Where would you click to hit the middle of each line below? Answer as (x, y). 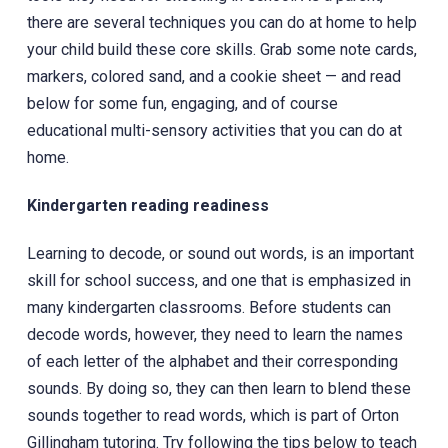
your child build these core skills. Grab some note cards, (221, 49)
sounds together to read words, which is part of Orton (212, 415)
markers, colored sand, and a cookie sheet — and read (213, 76)
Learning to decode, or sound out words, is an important (220, 253)
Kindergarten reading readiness (147, 205)
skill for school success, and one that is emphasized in (218, 280)
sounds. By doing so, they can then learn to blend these (218, 388)
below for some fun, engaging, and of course (182, 103)
